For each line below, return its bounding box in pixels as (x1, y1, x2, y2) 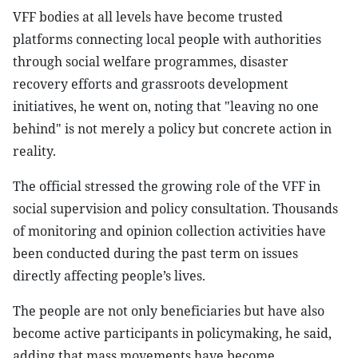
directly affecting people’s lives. (13, 267, 205, 284)
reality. (13, 142, 56, 160)
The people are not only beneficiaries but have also (13, 302, 324, 320)
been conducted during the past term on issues (13, 245, 298, 262)
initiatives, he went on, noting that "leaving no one (13, 97, 319, 115)
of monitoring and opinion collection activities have (13, 222, 326, 240)
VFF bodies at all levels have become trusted (13, 8, 283, 26)
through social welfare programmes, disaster (13, 53, 288, 70)
